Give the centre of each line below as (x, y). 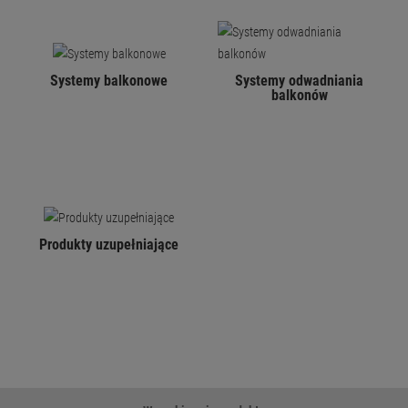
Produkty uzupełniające (109, 245)
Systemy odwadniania (299, 81)
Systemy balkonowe (109, 81)
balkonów (299, 96)
